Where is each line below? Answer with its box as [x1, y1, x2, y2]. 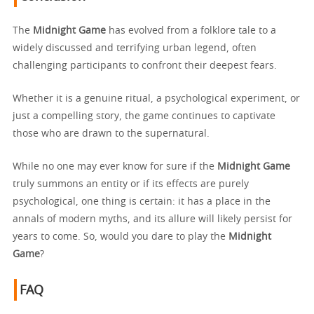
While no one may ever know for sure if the [13, 161, 217, 172]
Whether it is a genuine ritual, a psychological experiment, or [13, 93, 300, 104]
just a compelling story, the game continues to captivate [13, 111, 275, 121]
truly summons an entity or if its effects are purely [13, 179, 249, 189]
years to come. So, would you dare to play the [13, 231, 228, 242]
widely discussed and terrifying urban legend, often [13, 43, 257, 53]
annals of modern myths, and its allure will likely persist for [13, 214, 292, 224]
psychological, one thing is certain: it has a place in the [13, 196, 271, 207]
